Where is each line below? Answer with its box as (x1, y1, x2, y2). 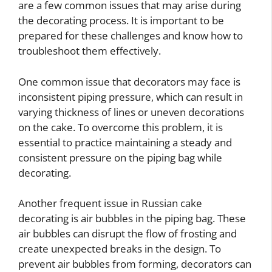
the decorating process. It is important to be (18, 13, 224, 28)
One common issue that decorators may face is (18, 74, 240, 89)
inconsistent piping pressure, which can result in (18, 89, 243, 104)
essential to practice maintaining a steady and (18, 135, 232, 149)
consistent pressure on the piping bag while (18, 150, 222, 165)
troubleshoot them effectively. (18, 44, 161, 58)
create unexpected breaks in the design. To (18, 242, 221, 256)
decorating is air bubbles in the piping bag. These (18, 211, 246, 226)
